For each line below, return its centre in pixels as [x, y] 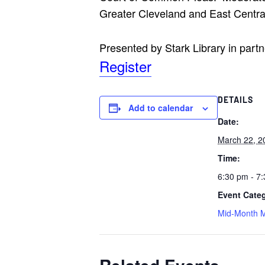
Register [125, 66]
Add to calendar [161, 108]
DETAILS [235, 100]
